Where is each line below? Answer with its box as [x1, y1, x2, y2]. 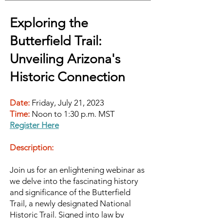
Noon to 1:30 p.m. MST [32, 109, 115, 119]
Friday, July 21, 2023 [32, 98, 104, 108]
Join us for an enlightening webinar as [10, 165, 145, 175]
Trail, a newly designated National [10, 199, 131, 208]
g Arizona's [55, 51, 121, 67]
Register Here [10, 120, 59, 130]
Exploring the [10, 15, 88, 31]
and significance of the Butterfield [10, 187, 130, 197]
